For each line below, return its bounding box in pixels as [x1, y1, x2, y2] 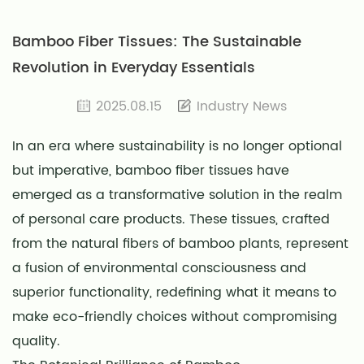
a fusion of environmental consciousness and [12, 257, 306, 279]
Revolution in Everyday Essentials [12, 56, 255, 80]
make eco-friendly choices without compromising [12, 305, 337, 327]
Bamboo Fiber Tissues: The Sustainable [12, 30, 301, 54]
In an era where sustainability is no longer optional [12, 135, 342, 157]
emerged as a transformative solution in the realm [12, 184, 342, 206]
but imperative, [12, 159, 115, 181]
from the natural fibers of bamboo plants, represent [12, 232, 349, 254]
